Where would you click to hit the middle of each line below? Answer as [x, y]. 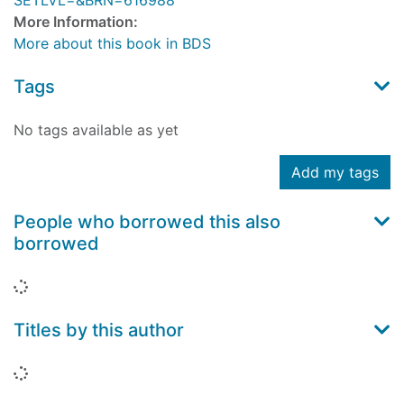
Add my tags [335, 173]
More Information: [76, 22]
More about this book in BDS [112, 44]
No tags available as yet [96, 130]
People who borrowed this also [147, 222]
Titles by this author [99, 331]
